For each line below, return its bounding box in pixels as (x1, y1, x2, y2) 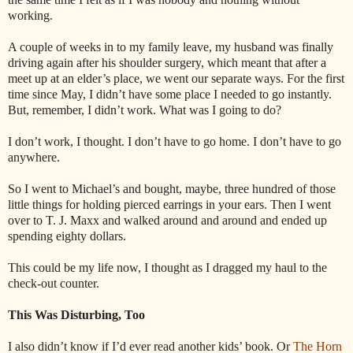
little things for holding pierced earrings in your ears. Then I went (8, 197, 331, 211)
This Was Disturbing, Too (8, 307, 145, 321)
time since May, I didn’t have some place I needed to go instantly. (8, 87, 332, 101)
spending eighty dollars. (8, 229, 126, 243)
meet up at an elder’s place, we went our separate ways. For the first (8, 71, 344, 85)
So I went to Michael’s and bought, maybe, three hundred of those (8, 181, 336, 195)
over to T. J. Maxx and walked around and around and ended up (8, 213, 327, 227)
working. (8, 8, 56, 22)
